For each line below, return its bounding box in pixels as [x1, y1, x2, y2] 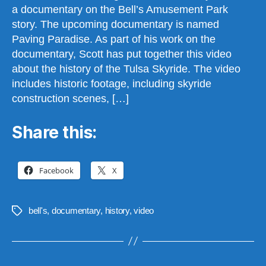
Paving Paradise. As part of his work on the [12, 33, 216, 46]
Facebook [39, 164, 74, 176]
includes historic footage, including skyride [12, 78, 211, 90]
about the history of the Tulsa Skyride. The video [12, 63, 240, 75]
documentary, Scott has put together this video [12, 48, 232, 61]
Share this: [12, 122, 97, 142]
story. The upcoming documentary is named [12, 18, 219, 31]
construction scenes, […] [12, 93, 129, 105]
